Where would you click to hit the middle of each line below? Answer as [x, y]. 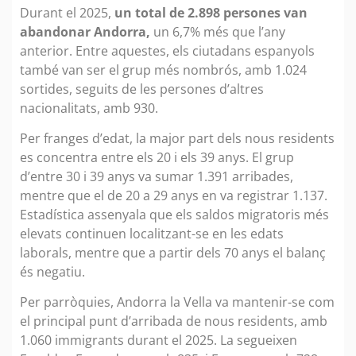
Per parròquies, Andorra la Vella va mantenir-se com [177, 302]
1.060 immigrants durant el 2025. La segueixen [159, 341]
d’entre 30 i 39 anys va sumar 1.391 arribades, [157, 176]
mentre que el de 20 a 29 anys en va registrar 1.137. [174, 195]
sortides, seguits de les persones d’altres [142, 89]
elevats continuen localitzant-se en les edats [152, 233]
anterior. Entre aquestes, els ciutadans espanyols [167, 50]
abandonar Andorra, [87, 31]
